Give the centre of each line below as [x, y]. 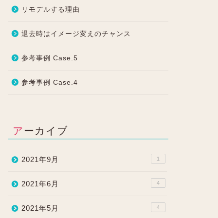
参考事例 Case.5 [49, 58]
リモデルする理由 [50, 9]
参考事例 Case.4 [49, 82]
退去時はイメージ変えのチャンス [76, 34]
